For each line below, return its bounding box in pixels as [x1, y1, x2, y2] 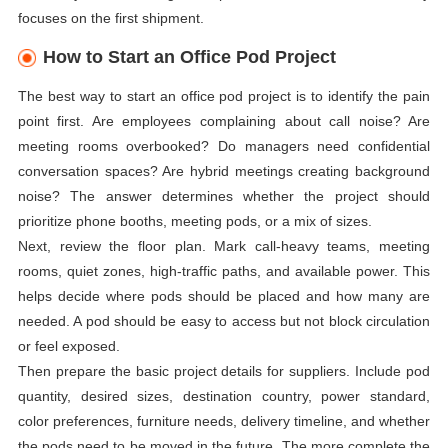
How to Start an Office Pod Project [43, 46, 336, 67]
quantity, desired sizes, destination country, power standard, [17, 387, 431, 404]
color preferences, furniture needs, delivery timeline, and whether [17, 412, 431, 429]
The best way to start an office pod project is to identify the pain [17, 87, 431, 104]
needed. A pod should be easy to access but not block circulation [17, 312, 431, 329]
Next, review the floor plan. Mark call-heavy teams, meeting [17, 237, 431, 254]
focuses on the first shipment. [17, 9, 204, 26]
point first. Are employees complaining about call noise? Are [17, 112, 431, 129]
